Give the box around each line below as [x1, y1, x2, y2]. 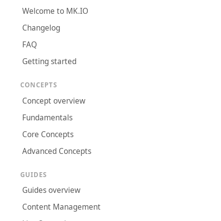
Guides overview [22, 185, 81, 196]
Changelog [22, 23, 61, 34]
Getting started [22, 56, 77, 67]
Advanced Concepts [22, 146, 92, 156]
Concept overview [22, 95, 86, 106]
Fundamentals [22, 112, 73, 123]
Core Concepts [22, 129, 74, 140]
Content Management [22, 202, 101, 213]
